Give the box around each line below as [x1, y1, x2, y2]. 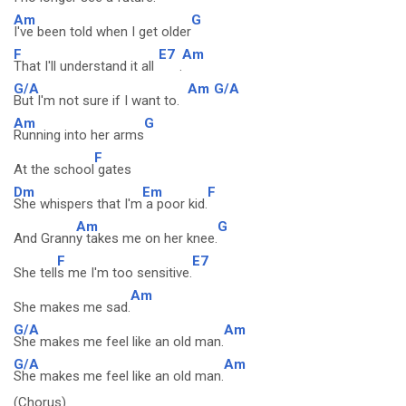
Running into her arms [14, 127, 144, 143]
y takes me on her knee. [76, 230, 217, 246]
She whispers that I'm [14, 196, 142, 212]
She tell [14, 265, 57, 281]
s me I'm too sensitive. [57, 265, 192, 281]
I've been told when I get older [14, 24, 191, 40]
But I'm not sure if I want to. [14, 92, 183, 109]
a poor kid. [142, 196, 208, 212]
